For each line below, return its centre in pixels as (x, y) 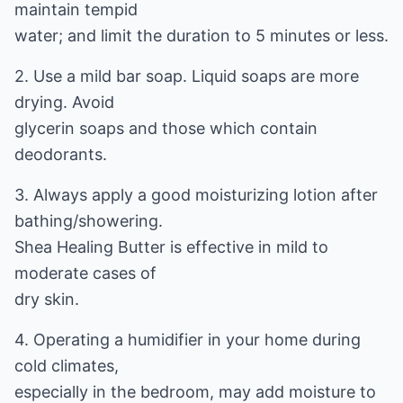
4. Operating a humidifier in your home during (188, 340)
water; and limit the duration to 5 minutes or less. (201, 36)
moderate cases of (85, 273)
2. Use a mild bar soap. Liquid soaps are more (187, 76)
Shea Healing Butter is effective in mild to (171, 247)
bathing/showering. (89, 221)
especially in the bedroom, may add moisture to (195, 392)
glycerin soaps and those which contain (166, 128)
